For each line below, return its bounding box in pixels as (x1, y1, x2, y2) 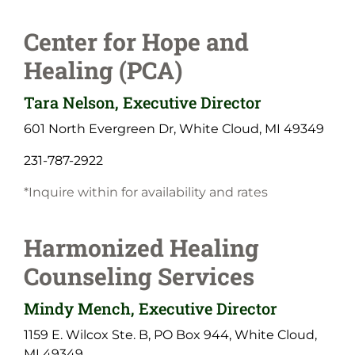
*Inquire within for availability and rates (24, 184, 268, 200)
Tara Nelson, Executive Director (24, 91, 261, 113)
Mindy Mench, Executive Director (24, 297, 277, 319)
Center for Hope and (24, 25, 249, 57)
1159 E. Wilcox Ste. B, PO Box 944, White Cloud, (24, 326, 317, 342)
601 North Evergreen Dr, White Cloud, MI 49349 (24, 120, 324, 136)
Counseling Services (24, 260, 254, 292)
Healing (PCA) (24, 54, 182, 86)
